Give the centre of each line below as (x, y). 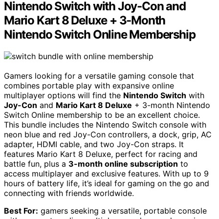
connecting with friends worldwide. (69, 193)
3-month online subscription (123, 164)
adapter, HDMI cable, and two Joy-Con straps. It (94, 144)
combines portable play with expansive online (89, 85)
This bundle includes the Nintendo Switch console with (105, 124)
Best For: (21, 210)
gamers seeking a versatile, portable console (122, 210)
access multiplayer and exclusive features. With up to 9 (106, 173)
